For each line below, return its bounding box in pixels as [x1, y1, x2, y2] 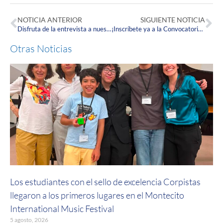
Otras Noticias [10, 42, 72, 55]
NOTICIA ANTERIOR [17, 15, 82, 24]
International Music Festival [10, 203, 114, 214]
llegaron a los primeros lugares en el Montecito [10, 189, 184, 201]
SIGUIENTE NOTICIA [140, 15, 205, 24]
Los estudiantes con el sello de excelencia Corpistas [10, 176, 201, 187]
